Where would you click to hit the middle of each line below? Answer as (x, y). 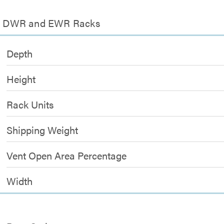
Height (21, 79)
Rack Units (30, 104)
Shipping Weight (42, 130)
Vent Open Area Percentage (67, 155)
